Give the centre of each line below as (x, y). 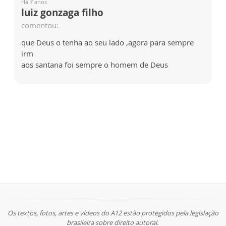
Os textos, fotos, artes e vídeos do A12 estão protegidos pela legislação (113, 213)
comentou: (40, 25)
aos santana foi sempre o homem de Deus (95, 64)
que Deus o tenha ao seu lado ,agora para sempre (107, 42)
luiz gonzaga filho (62, 12)
